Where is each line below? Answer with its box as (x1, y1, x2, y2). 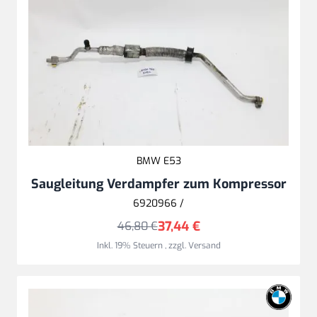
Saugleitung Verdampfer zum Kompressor (30, 175, 287, 192)
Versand (188, 239, 221, 251)
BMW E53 (136, 154, 181, 168)
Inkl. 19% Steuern (96, 239, 165, 251)
